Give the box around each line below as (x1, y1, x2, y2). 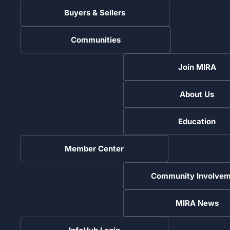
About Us (180, 89, 214, 99)
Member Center (65, 143, 124, 154)
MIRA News (175, 198, 219, 208)
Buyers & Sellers (64, 7, 125, 17)
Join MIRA (178, 62, 216, 72)
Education (178, 116, 216, 126)
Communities (70, 34, 121, 45)
